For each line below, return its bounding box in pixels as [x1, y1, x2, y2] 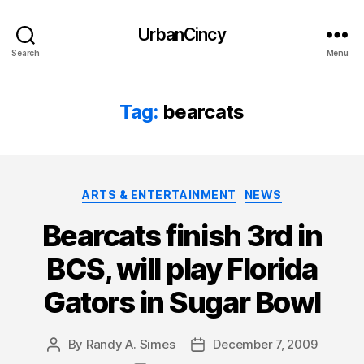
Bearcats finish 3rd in [41, 217, 323, 253]
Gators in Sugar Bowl [43, 284, 321, 320]
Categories [181, 183, 253, 200]
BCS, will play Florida [46, 250, 318, 287]
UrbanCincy [138, 24, 226, 45]
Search [11, 47, 40, 58]
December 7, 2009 [213, 336, 318, 352]
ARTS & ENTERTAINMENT [82, 188, 236, 201]
